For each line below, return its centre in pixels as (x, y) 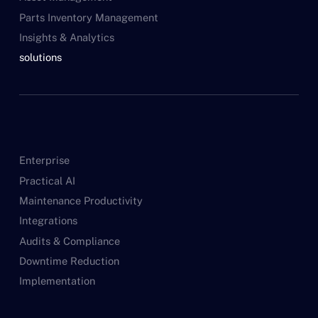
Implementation (57, 281)
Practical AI (47, 180)
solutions (40, 57)
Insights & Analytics (66, 37)
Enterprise (44, 160)
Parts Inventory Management (88, 17)
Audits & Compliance (69, 241)
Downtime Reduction (69, 261)
